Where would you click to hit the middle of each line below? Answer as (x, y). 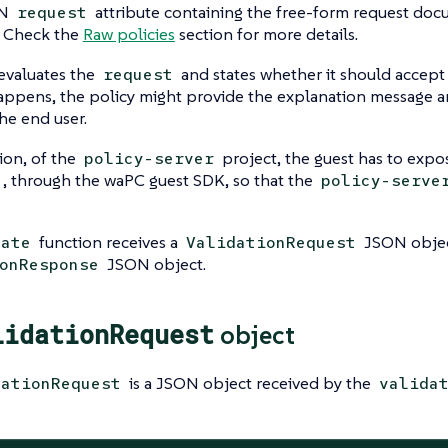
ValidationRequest (270, 242)
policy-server (148, 158)
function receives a (108, 242)
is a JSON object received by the (249, 382)
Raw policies (128, 34)
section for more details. (266, 34)
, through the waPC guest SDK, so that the (159, 180)
